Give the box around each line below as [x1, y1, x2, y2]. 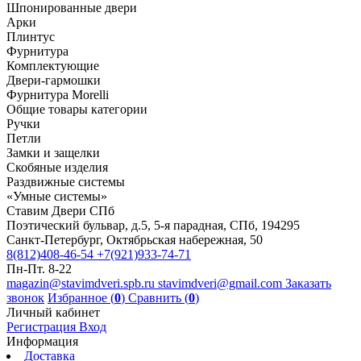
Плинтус [6, 30, 55, 44]
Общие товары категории [6, 102, 147, 117]
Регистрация [6, 320, 79, 334]
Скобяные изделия [6, 160, 108, 175]
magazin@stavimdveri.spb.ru [6, 276, 158, 291]
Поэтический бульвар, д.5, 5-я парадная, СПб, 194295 [6, 218, 300, 233]
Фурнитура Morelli [6, 88, 109, 102]
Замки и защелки [6, 146, 100, 160]
